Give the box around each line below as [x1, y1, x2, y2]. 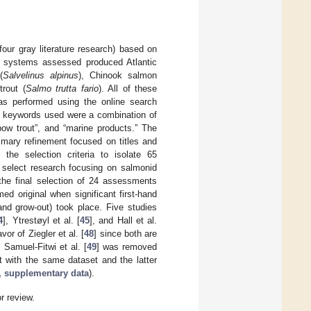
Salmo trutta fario [25, 83, 99, 94]
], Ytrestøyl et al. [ [3, 215, 81, 226]
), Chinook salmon [78, 70, 158, 81]
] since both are [94, 228, 158, 239]
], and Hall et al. [90, 215, 158, 226]
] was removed [96, 242, 157, 253]
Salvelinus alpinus [2, 70, 78, 81]
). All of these [98, 83, 157, 94]
